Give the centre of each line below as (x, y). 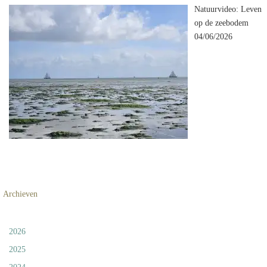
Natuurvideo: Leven (228, 10)
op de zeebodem (221, 23)
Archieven (20, 194)
